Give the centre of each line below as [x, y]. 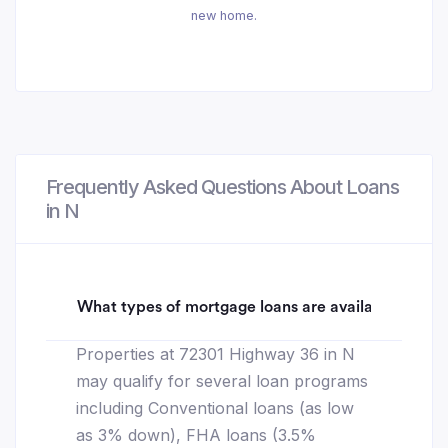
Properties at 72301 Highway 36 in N [215, 354]
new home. [224, 16]
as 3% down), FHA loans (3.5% [196, 435]
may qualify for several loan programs [222, 381]
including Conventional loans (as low [215, 408]
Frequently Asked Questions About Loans [222, 187]
